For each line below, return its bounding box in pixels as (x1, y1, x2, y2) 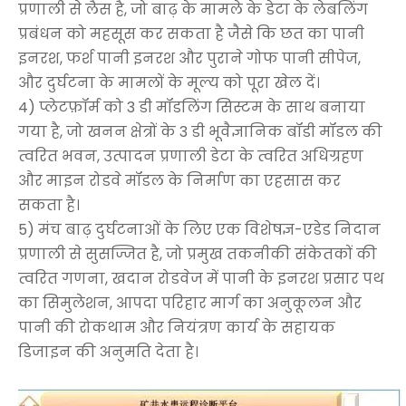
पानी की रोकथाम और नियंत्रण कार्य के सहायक (18, 316, 335, 338)
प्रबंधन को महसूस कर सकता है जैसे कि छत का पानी (18, 23, 364, 44)
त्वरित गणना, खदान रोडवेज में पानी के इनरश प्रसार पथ (18, 267, 384, 289)
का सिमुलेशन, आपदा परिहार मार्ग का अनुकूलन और (18, 292, 362, 314)
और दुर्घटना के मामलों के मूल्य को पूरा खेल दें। (18, 72, 320, 93)
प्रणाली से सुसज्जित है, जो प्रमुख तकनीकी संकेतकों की (18, 243, 377, 265)
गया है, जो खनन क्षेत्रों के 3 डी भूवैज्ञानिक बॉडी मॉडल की (18, 121, 382, 142)
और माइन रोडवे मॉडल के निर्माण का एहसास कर (18, 169, 341, 191)
